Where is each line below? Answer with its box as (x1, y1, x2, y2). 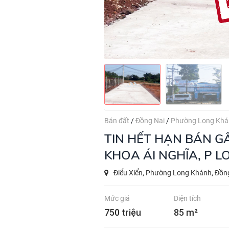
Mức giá (104, 194, 130, 202)
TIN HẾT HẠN (112, 131, 182, 147)
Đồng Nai (135, 117, 166, 125)
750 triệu (104, 207, 141, 218)
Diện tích (174, 194, 201, 202)
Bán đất (104, 117, 131, 125)
